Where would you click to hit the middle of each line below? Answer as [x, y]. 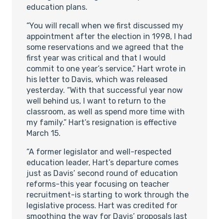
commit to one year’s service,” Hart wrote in [106, 68]
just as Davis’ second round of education [102, 173]
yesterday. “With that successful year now [105, 90]
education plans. [57, 7]
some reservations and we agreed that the [105, 47]
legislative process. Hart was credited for [102, 205]
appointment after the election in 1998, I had [109, 36]
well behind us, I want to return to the [96, 101]
